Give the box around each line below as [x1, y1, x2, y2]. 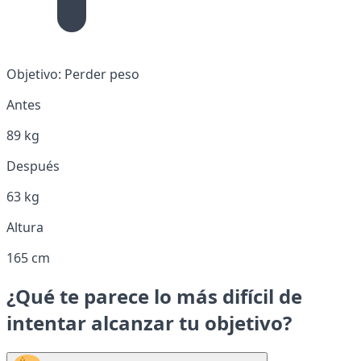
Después [6, 156, 60, 175]
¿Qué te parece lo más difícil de [6, 282, 302, 309]
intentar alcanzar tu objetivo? [6, 309, 292, 336]
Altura [6, 218, 44, 236]
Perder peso [61, 64, 139, 83]
